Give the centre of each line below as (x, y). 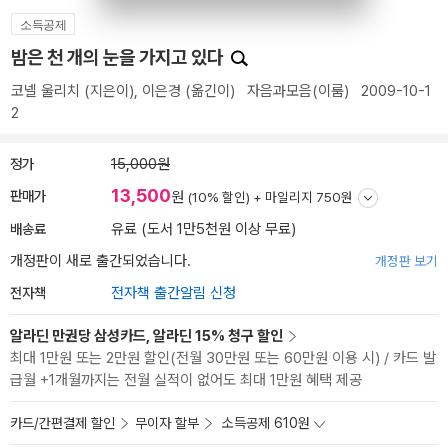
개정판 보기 (406, 261)
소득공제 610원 (266, 423)
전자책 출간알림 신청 (173, 293)
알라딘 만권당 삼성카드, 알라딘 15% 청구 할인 (146, 336)
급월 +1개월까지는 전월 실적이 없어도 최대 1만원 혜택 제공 (186, 380)
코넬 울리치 (45, 91)
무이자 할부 (167, 423)
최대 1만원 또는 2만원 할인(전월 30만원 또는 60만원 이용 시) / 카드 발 (223, 358)
